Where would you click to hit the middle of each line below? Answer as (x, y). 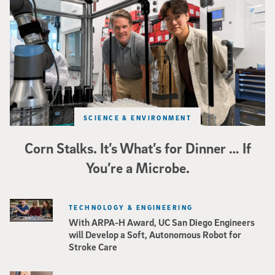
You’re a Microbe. (137, 168)
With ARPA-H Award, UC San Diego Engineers (162, 222)
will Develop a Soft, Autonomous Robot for (155, 234)
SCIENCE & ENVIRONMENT (137, 118)
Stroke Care (93, 246)
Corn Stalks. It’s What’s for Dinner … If (137, 148)
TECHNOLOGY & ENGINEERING (131, 207)
